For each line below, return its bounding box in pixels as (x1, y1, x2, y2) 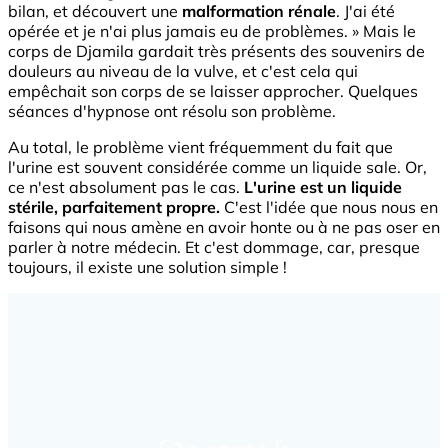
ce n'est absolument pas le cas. (8, 176, 244, 197)
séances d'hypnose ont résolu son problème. (8, 100, 336, 121)
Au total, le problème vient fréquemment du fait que (8, 136, 393, 157)
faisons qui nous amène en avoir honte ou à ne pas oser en (8, 216, 440, 237)
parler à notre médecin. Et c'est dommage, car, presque (8, 236, 420, 257)
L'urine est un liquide (244, 176, 402, 197)
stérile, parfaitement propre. (8, 196, 220, 217)
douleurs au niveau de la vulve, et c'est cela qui (8, 60, 358, 81)
